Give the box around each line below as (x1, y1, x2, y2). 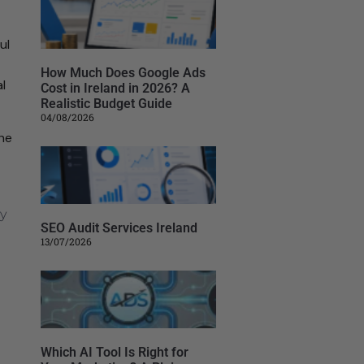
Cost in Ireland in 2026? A (40, 80, 190, 96)
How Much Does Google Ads (40, 64, 206, 80)
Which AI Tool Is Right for (40, 344, 188, 361)
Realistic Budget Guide (40, 95, 172, 111)
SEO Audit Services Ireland (40, 219, 197, 236)
